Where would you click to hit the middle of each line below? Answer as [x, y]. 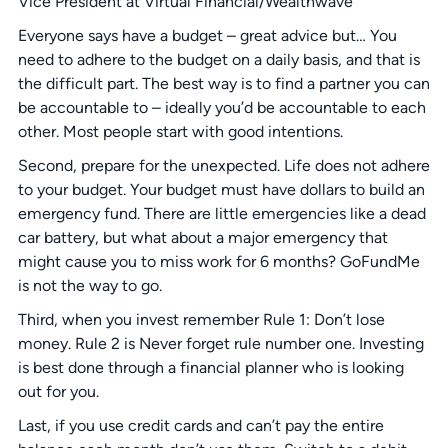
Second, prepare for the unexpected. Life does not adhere [223, 166]
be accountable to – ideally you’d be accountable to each [221, 108]
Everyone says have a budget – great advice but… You [207, 36]
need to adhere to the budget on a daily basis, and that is [218, 60]
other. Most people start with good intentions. [180, 132]
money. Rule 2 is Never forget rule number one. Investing [220, 344]
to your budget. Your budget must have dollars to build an [221, 190]
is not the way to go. [89, 286]
